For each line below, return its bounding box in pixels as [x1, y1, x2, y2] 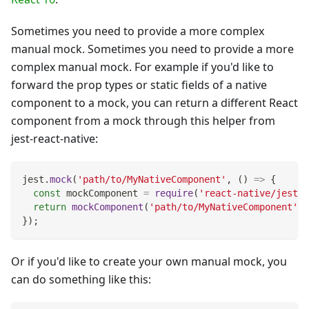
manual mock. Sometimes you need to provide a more [11, 41, 294, 57]
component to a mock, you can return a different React [11, 94, 298, 110]
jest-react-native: [11, 130, 98, 146]
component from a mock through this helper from [11, 112, 275, 128]
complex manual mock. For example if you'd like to [11, 59, 274, 74]
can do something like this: [11, 271, 151, 287]
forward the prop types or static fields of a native [11, 77, 267, 92]
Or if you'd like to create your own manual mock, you [11, 253, 287, 269]
